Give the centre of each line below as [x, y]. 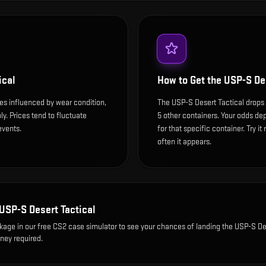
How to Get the [191, 80]
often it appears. [184, 141]
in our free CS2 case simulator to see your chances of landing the [125, 226]
